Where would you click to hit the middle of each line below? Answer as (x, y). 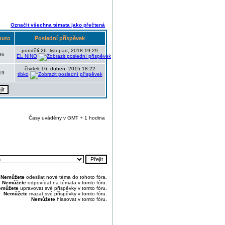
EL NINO (27, 56)
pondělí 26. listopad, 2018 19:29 (60, 50)
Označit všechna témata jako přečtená (58, 25)
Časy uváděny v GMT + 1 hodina (67, 118)
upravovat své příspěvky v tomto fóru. (63, 188)
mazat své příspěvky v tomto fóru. (67, 194)
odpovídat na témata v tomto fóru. (67, 183)
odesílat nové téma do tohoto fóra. (66, 177)
